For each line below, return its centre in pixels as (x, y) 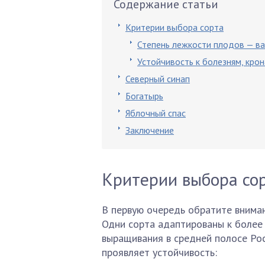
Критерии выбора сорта (174, 27)
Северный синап (158, 79)
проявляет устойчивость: (159, 252)
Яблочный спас (156, 113)
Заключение (150, 130)
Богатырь (144, 96)
